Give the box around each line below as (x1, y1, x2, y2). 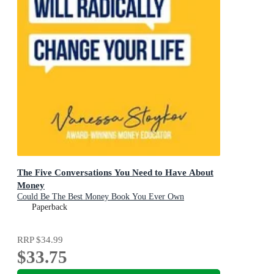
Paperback (32, 202, 67, 212)
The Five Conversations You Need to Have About (17, 166, 213, 177)
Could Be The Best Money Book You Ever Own (17, 191, 184, 201)
